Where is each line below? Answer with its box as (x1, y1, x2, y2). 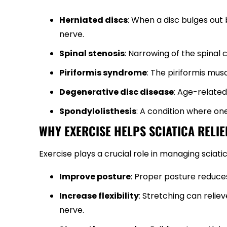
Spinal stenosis (59, 48, 125, 59)
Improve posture (59, 171, 131, 182)
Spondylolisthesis (59, 105, 136, 117)
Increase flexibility (59, 190, 139, 202)
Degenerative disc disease (59, 86, 174, 98)
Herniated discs (59, 14, 128, 26)
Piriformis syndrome (59, 67, 147, 79)
